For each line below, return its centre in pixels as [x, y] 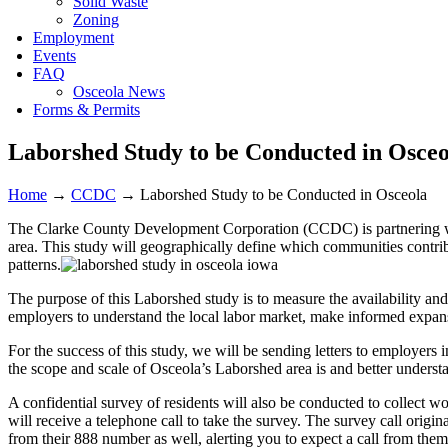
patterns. [34, 264]
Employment [73, 37]
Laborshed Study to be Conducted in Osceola [283, 194]
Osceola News [119, 91]
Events [54, 55]
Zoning [96, 19]
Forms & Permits [86, 109]
